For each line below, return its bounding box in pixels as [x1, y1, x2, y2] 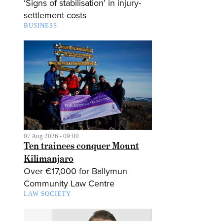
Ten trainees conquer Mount [24, 140, 139, 152]
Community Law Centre [24, 178, 114, 189]
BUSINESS [24, 21, 57, 29]
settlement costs [24, 9, 86, 21]
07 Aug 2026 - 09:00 [24, 132, 79, 140]
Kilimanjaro [24, 153, 74, 165]
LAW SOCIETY [24, 190, 71, 198]
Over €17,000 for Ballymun [24, 166, 127, 177]
